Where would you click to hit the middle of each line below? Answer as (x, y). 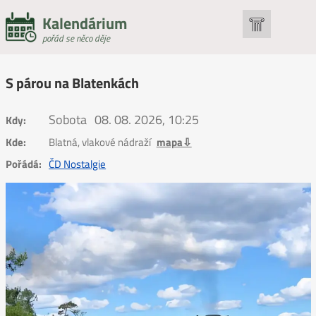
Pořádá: (23, 164)
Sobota (68, 120)
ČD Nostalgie (78, 164)
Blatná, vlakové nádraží (101, 142)
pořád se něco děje (76, 38)
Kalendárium (84, 23)
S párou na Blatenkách (72, 83)
